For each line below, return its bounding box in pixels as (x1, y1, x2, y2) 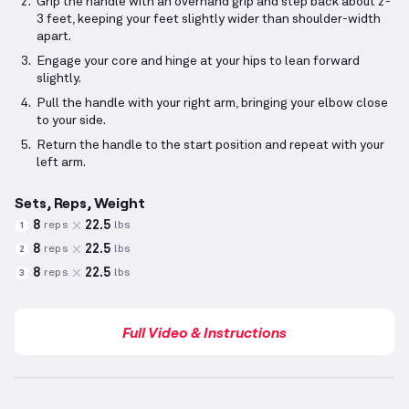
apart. (37, 30, 71, 44)
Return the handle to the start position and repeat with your (37, 139, 384, 152)
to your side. (37, 114, 106, 128)
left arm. (37, 156, 86, 170)
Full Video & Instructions (122, 323, 287, 341)
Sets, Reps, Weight (15, 194, 145, 212)
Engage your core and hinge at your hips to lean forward (37, 55, 360, 68)
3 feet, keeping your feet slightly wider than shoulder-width (37, 13, 381, 26)
